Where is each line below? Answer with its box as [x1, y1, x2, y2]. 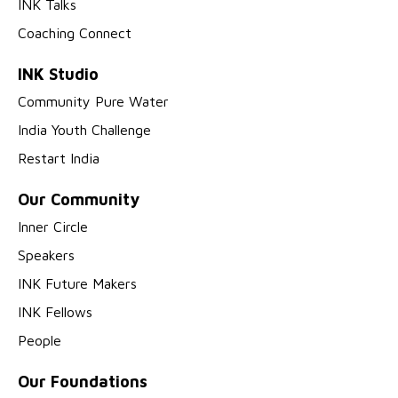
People [18, 332, 61, 349]
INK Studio [18, 65, 99, 84]
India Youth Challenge [18, 122, 151, 139]
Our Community [18, 190, 139, 210]
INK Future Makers [18, 275, 137, 292]
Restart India [18, 150, 99, 167]
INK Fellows [18, 304, 92, 321]
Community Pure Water [18, 93, 169, 110]
